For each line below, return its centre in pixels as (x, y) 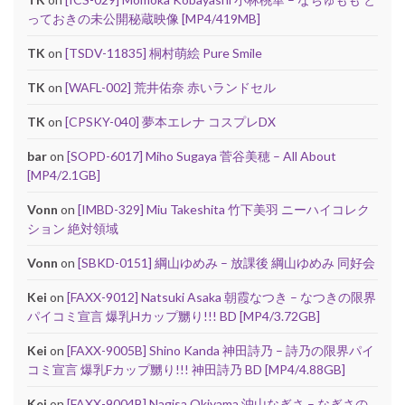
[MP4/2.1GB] (64, 175)
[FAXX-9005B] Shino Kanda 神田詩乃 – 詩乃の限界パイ (221, 351)
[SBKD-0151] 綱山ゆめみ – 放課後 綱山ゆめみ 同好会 (226, 263)
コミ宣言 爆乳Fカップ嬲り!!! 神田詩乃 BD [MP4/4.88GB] (186, 370)
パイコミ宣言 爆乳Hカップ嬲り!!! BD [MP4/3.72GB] (174, 316)
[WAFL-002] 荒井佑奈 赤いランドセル (170, 88)
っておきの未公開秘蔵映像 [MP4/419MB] (144, 19)
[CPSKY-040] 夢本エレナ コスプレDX (170, 122)
